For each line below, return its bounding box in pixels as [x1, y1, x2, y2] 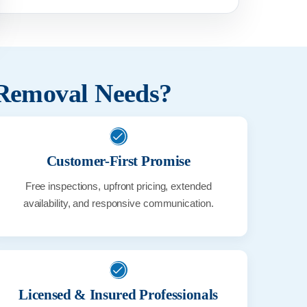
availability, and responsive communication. [23, 197, 214, 209]
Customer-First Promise [46, 152, 191, 169]
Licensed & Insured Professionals [19, 286, 219, 303]
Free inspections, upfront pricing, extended [25, 180, 212, 192]
